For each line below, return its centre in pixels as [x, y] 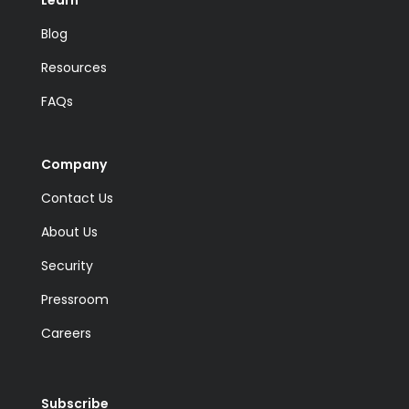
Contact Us [77, 198]
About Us [69, 231]
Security [67, 265]
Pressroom [74, 299]
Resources [73, 67]
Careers [66, 333]
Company [73, 164]
